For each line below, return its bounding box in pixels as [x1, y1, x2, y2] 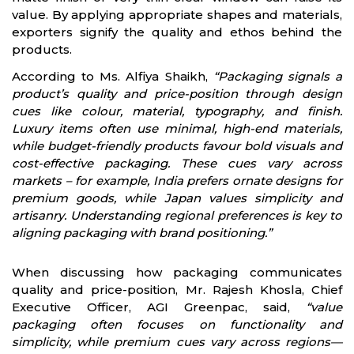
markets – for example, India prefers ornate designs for [12, 172, 342, 188]
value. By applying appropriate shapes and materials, [12, 6, 342, 22]
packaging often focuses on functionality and [12, 316, 342, 332]
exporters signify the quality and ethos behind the [12, 24, 342, 40]
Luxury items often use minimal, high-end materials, [12, 120, 342, 136]
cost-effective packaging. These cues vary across [12, 155, 342, 171]
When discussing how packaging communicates [12, 264, 342, 280]
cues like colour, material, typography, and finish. [12, 103, 342, 119]
